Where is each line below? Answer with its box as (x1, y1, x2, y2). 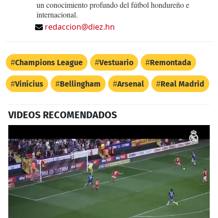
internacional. (36, 9, 78, 19)
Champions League (15, 57, 83, 67)
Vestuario (99, 57, 133, 67)
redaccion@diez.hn (45, 21, 115, 32)
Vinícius (15, 79, 43, 89)
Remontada (150, 57, 191, 67)
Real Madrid (161, 79, 204, 89)
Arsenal (117, 79, 144, 89)
